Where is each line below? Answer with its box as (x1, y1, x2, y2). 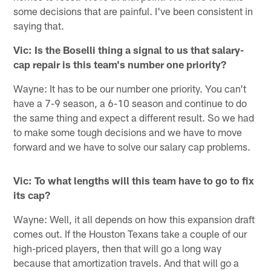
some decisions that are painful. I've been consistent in (13, 4, 253, 17)
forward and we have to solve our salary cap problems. (13, 140, 251, 152)
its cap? (13, 188, 51, 201)
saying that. (13, 19, 65, 31)
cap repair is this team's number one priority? (13, 57, 227, 70)
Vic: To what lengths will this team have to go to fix (13, 174, 255, 186)
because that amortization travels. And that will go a (13, 256, 240, 269)
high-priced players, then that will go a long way (13, 241, 222, 254)
